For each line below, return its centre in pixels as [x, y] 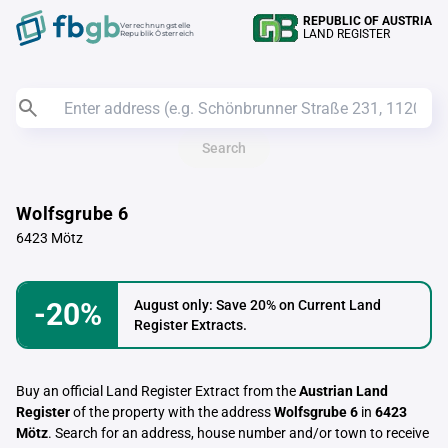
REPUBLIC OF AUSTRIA [367, 21]
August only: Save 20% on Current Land [257, 305]
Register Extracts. [190, 325]
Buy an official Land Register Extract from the [157, 391]
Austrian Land [343, 391]
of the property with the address [172, 412]
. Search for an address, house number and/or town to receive [238, 433]
